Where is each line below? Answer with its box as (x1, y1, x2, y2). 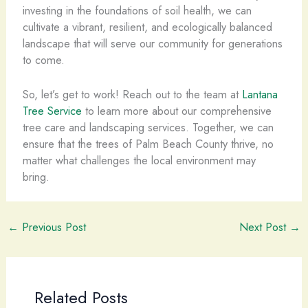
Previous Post (18, 218, 86, 235)
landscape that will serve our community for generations (22, 34, 283, 52)
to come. (22, 51, 65, 68)
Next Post (239, 218, 290, 235)
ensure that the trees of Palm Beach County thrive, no (22, 135, 274, 152)
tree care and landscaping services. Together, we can (22, 119, 274, 135)
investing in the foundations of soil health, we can (22, 1, 252, 19)
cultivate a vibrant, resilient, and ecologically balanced (22, 18, 272, 35)
